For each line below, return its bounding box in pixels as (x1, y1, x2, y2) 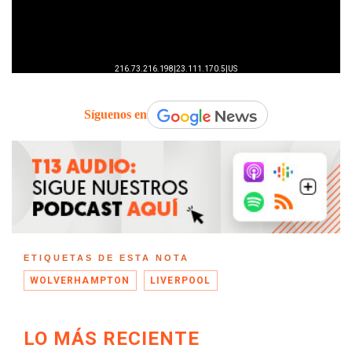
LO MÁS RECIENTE (24, 328, 200, 350)
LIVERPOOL (149, 275, 211, 287)
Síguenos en (84, 107, 147, 121)
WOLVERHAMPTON (30, 275, 130, 287)
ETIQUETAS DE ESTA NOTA (24, 253, 189, 263)
